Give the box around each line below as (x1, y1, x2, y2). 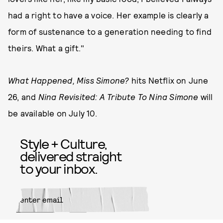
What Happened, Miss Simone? (8, 75, 129, 85)
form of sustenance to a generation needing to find (8, 26, 212, 36)
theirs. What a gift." (8, 43, 85, 53)
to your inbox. (20, 160, 98, 177)
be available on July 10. (8, 108, 97, 118)
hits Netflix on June (129, 75, 209, 85)
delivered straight (20, 147, 122, 164)
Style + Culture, (20, 135, 107, 152)
